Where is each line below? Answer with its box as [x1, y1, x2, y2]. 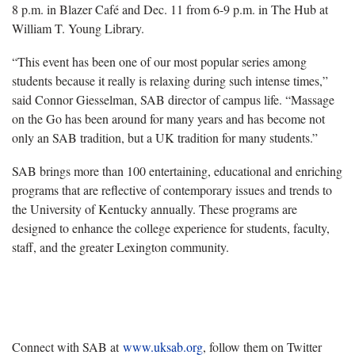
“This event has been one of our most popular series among [12, 52, 307, 70]
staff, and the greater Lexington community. [12, 238, 229, 255]
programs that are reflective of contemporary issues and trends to [12, 181, 332, 198]
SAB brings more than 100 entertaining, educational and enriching [12, 162, 342, 179]
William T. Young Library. [12, 19, 144, 36]
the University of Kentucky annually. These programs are [12, 200, 297, 217]
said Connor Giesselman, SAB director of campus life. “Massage [12, 90, 334, 108]
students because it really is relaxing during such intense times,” [12, 71, 328, 89]
